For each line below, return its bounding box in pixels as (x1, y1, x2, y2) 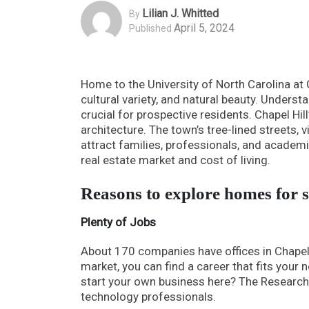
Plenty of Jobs (81, 215, 156, 229)
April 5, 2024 (174, 21, 235, 35)
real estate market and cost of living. (81, 152, 270, 167)
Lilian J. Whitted (142, 7, 219, 21)
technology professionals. (81, 289, 216, 303)
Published (129, 23, 172, 34)
